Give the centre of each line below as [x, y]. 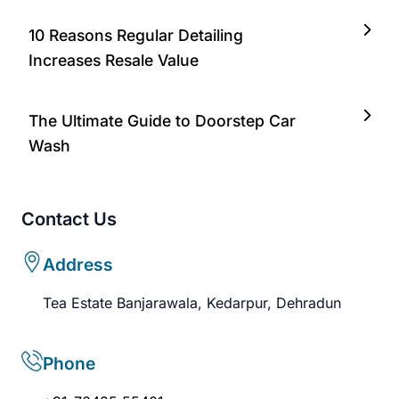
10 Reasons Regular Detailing [136, 36]
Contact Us [69, 220]
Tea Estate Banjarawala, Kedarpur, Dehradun [192, 303]
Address [78, 265]
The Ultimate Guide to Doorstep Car [162, 121]
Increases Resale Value [114, 61]
